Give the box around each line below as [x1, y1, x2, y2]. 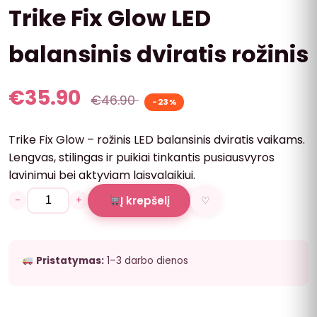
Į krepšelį [120, 192, 171, 208]
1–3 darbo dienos [103, 253, 188, 267]
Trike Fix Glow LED [8, 1, 211, 34]
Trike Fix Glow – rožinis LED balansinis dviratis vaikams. [8, 131, 305, 148]
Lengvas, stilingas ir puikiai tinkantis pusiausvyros [8, 149, 275, 166]
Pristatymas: [35, 253, 104, 267]
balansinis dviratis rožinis [8, 38, 309, 70]
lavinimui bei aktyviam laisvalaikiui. [8, 166, 195, 183]
